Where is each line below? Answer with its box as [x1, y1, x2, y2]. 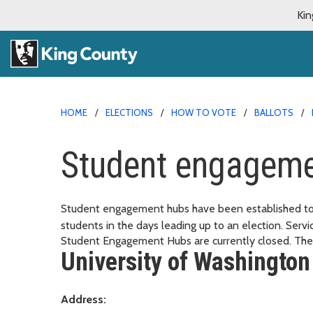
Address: [61, 292, 106, 306]
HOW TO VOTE [171, 106, 236, 118]
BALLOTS [254, 106, 293, 118]
